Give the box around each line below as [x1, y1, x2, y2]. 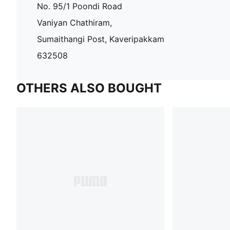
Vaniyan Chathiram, [37, 17, 112, 28]
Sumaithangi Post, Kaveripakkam [37, 33, 164, 44]
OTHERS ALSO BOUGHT [16, 80, 162, 95]
